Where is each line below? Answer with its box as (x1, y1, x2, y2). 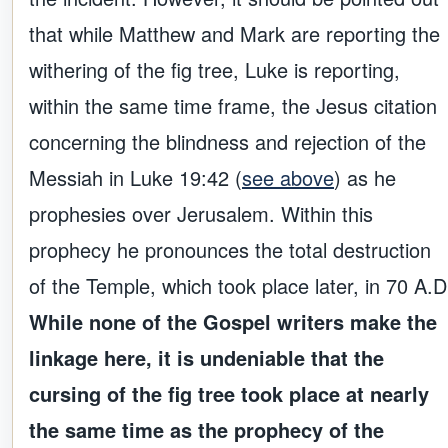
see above (242, 163, 334, 193)
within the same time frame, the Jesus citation (29, 91, 437, 121)
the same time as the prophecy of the (29, 415, 384, 445)
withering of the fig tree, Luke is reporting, (29, 55, 400, 85)
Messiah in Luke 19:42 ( (29, 163, 242, 193)
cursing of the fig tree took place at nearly (29, 379, 429, 409)
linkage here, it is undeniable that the (29, 343, 384, 373)
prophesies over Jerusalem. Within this (29, 199, 373, 229)
